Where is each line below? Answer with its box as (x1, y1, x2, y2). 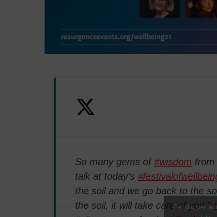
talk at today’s (75, 170, 138, 182)
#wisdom (154, 156, 192, 167)
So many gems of (75, 156, 154, 167)
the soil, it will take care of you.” (75, 200, 214, 211)
